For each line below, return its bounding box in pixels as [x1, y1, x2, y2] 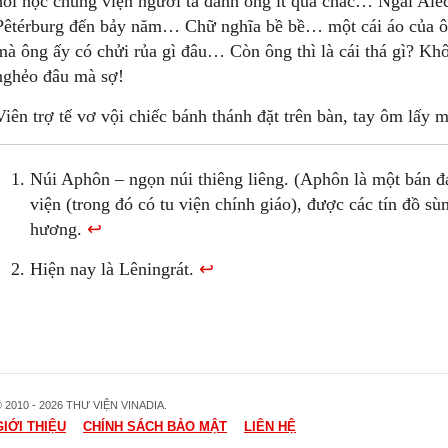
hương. [30, 218, 87, 239]
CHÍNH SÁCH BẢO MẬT [83, 419, 227, 435]
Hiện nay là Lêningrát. [30, 258, 199, 279]
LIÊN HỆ [244, 419, 296, 435]
